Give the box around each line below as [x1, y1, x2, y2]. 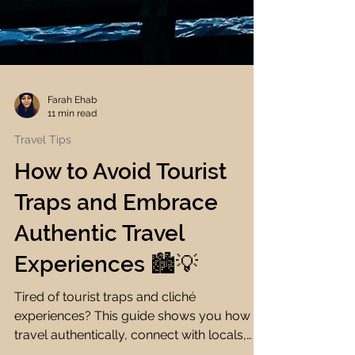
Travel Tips [14, 174, 71, 187]
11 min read [48, 148, 97, 160]
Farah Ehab [48, 136, 97, 147]
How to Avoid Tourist [14, 200, 227, 226]
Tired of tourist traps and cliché [14, 330, 196, 345]
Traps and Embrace [14, 231, 218, 257]
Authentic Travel [14, 261, 184, 288]
